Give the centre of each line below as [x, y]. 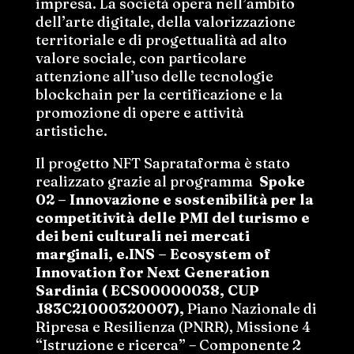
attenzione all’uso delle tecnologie [154, 76]
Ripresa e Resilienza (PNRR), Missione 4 [173, 326]
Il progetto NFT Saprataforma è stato [162, 163]
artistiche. [71, 130]
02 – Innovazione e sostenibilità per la [174, 199]
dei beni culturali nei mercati [142, 235]
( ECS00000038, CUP [180, 290]
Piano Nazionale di [250, 308]
